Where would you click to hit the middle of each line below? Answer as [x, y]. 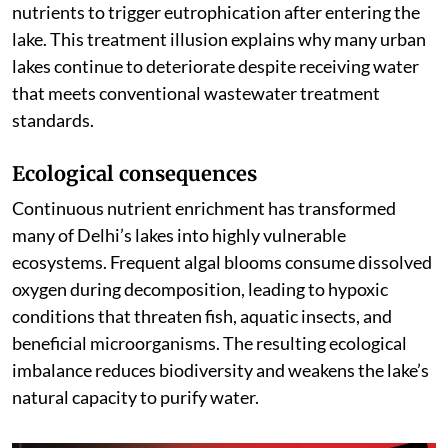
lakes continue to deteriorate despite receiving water [215, 66]
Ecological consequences [134, 174]
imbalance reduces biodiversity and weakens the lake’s [220, 370]
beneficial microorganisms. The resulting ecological [209, 343]
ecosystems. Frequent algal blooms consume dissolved [222, 262]
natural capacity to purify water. [135, 397]
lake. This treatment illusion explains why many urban [219, 39]
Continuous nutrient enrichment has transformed [204, 208]
